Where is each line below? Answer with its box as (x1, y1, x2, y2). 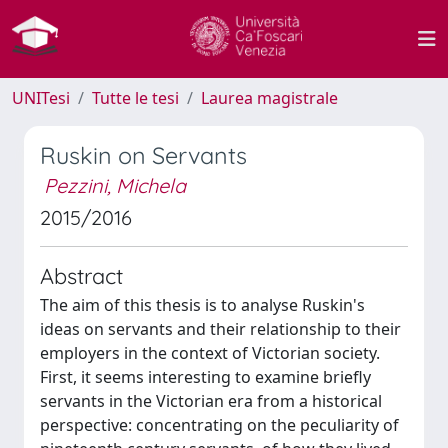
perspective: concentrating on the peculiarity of (40, 414, 399, 436)
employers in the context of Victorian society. (40, 342, 380, 364)
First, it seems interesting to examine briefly (40, 366, 371, 388)
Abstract (40, 262, 123, 289)
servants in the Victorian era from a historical (40, 390, 382, 412)
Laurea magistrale (201, 87, 338, 109)
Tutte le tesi (92, 87, 179, 109)
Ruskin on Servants (40, 141, 247, 170)
